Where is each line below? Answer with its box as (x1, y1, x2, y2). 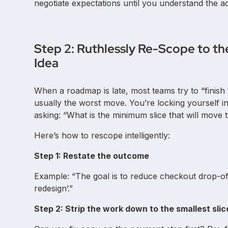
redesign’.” (34, 183, 73, 193)
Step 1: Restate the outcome (34, 150, 150, 161)
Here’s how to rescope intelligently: (34, 130, 170, 140)
